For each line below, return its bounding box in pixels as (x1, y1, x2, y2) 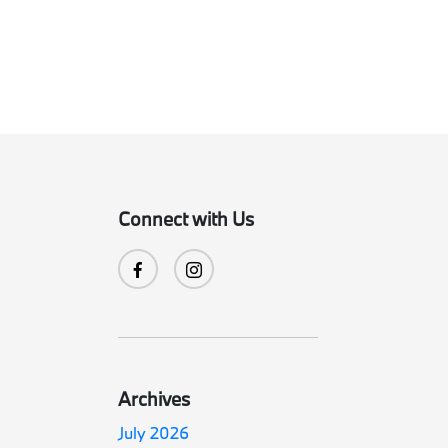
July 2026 (118, 422, 190, 443)
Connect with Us (118, 207, 255, 231)
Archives (118, 387, 191, 411)
